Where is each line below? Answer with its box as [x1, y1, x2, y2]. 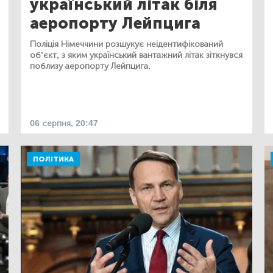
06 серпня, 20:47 [30, 118, 98, 129]
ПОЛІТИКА [33, 154, 74, 163]
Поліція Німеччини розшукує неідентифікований [30, 38, 223, 49]
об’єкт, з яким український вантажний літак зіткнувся [30, 49, 243, 60]
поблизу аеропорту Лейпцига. [30, 60, 151, 71]
